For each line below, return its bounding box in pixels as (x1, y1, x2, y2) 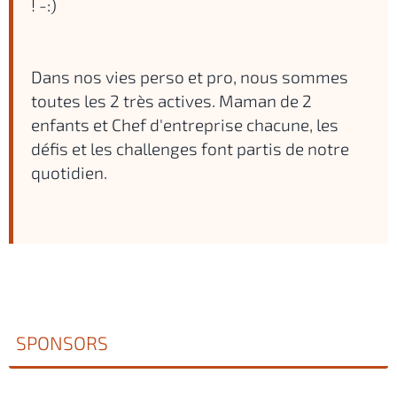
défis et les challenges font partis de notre (31, 137, 349, 159)
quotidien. (31, 161, 107, 183)
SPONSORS (16, 331, 108, 354)
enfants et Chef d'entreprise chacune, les (31, 113, 339, 135)
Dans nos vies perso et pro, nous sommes (31, 66, 348, 87)
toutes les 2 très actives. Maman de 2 (31, 90, 312, 111)
